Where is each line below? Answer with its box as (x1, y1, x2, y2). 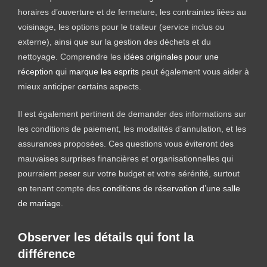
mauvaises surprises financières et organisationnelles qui (18, 153, 233, 163)
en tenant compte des (18, 183, 103, 193)
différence (18, 247, 75, 260)
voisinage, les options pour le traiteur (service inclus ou (18, 21, 225, 32)
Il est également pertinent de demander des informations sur (18, 108, 246, 119)
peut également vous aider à (139, 66, 249, 76)
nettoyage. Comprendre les (18, 51, 123, 61)
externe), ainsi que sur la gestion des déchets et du (18, 36, 211, 46)
